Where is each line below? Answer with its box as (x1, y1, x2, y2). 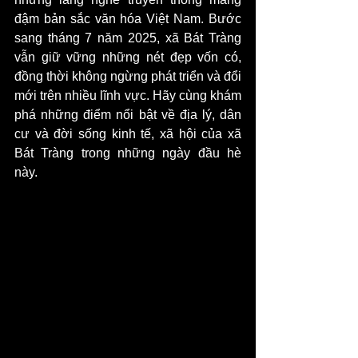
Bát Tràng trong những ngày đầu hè (14, 146, 241, 161)
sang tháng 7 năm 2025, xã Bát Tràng (14, 31, 241, 46)
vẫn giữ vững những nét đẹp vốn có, (14, 50, 241, 65)
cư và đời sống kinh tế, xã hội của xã (14, 127, 241, 141)
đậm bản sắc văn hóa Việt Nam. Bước (14, 12, 241, 26)
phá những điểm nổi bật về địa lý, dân (14, 108, 241, 122)
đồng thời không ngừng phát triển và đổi (14, 70, 241, 84)
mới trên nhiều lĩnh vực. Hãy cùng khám (14, 89, 241, 103)
